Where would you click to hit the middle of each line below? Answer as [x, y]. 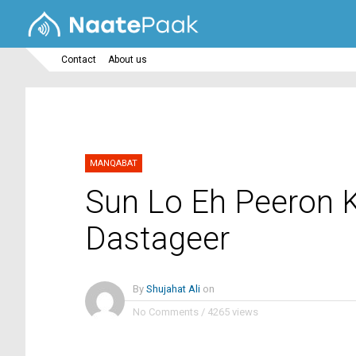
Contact [79, 60]
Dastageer [157, 239]
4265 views [233, 312]
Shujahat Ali [173, 289]
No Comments [166, 312]
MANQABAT [114, 164]
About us [128, 60]
